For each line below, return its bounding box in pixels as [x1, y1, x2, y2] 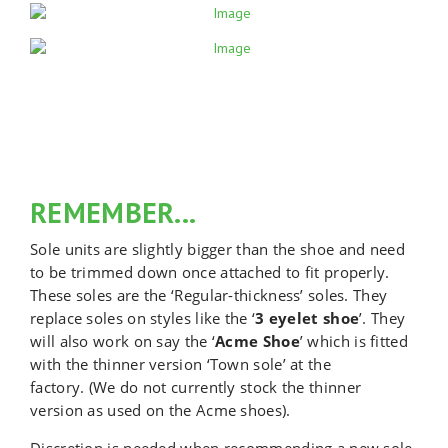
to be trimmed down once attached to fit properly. [30, 262, 390, 282]
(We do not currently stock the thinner [88, 377, 362, 397]
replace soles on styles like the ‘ [30, 308, 256, 328]
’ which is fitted [299, 331, 408, 351]
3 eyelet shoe [255, 308, 360, 328]
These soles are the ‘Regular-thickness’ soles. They [30, 285, 388, 305]
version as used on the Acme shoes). [30, 400, 291, 420]
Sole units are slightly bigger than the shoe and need [30, 239, 405, 259]
